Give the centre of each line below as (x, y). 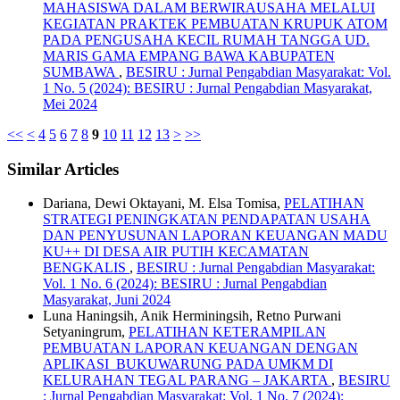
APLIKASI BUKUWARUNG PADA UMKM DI (188, 364)
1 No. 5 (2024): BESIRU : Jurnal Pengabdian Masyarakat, (208, 87)
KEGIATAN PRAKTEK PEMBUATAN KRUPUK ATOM (215, 23)
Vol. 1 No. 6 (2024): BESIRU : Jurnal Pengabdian (185, 284)
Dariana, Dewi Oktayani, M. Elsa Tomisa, (163, 204)
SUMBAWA (81, 71)
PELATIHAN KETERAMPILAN (227, 332)
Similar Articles (63, 169)
